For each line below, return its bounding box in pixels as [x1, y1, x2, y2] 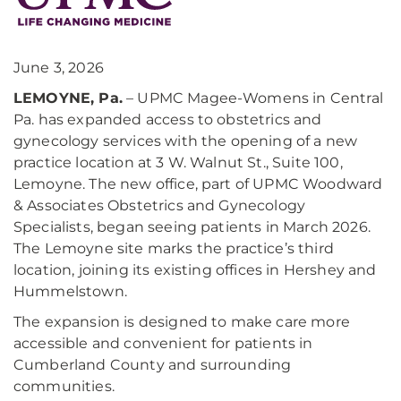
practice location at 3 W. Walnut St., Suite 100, [13, 154, 343, 171]
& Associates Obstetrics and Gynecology [13, 197, 306, 214]
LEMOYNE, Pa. [13, 90, 123, 107]
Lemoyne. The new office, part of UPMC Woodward [13, 175, 383, 192]
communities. [13, 378, 115, 395]
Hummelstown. [13, 283, 127, 300]
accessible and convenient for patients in [13, 335, 313, 352]
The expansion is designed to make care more [13, 313, 350, 330]
